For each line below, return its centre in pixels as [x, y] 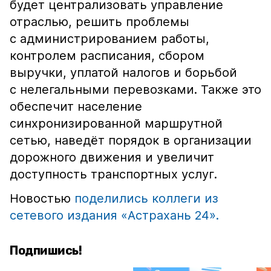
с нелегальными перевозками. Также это [135, 90]
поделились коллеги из [146, 198]
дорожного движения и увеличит [112, 157]
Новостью [42, 198]
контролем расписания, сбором [107, 56]
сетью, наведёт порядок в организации [131, 140]
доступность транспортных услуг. [113, 174]
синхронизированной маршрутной [116, 123]
